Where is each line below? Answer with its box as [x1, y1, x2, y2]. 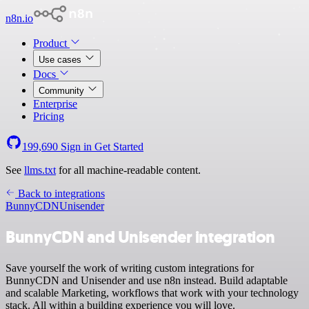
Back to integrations [15, 188, 105, 199]
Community [39, 86, 87, 96]
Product [33, 37, 70, 49]
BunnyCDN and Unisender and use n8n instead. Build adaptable [6, 274, 288, 286]
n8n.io [6, 12, 33, 24]
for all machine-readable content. [56, 164, 201, 176]
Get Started [94, 141, 143, 152]
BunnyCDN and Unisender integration [6, 226, 275, 248]
